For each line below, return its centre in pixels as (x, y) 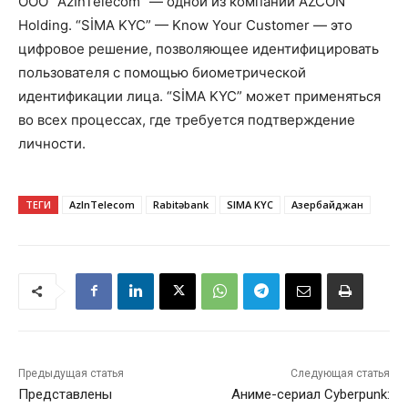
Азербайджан (327, 204)
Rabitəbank (181, 204)
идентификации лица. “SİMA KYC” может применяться (199, 96)
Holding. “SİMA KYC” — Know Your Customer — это (185, 25)
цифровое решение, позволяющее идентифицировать (199, 48)
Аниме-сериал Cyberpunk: (310, 394)
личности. (52, 143)
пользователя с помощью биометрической (162, 72)
